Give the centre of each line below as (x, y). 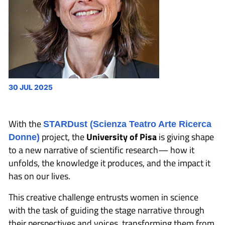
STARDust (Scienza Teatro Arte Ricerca (127, 124)
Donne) (24, 137)
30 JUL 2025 (31, 87)
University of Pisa (122, 137)
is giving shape (185, 137)
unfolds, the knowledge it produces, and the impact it (109, 163)
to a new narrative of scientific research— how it (101, 150)
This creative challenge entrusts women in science (103, 197)
